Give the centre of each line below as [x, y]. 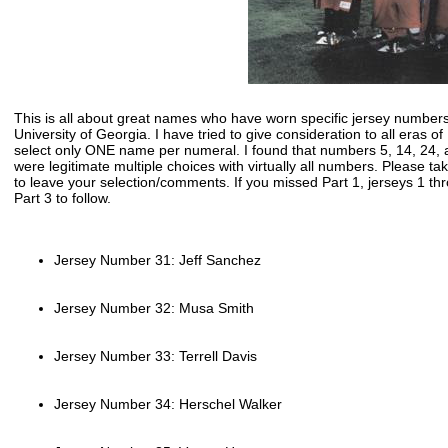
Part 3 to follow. [62, 198]
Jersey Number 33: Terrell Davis [155, 356]
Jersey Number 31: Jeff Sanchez [157, 260]
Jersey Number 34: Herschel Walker [167, 404]
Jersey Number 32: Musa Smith [153, 308]
